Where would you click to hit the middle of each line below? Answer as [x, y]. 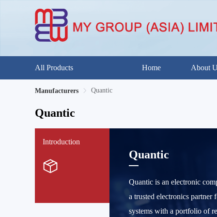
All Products [54, 68]
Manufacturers [57, 91]
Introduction [61, 142]
